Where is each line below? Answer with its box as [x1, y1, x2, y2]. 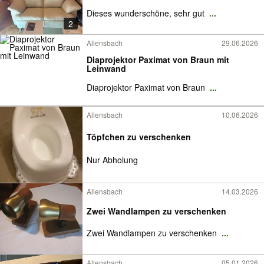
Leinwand [87, 62, 126, 74]
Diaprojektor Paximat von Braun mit [87, 54, 229, 65]
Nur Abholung [87, 154, 138, 166]
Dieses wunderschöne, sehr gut [87, 7, 207, 19]
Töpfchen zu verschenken [87, 130, 191, 143]
